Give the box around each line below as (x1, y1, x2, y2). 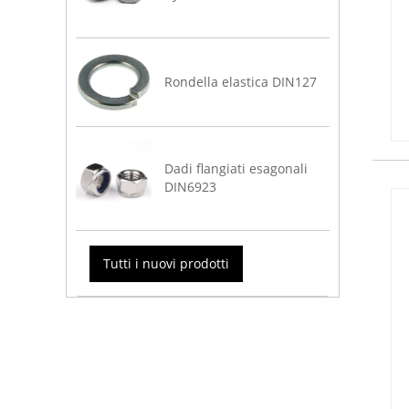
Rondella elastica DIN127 (164, 72, 318, 90)
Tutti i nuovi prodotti (102, 255, 229, 273)
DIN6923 (164, 178, 217, 196)
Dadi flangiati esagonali (164, 160, 309, 178)
